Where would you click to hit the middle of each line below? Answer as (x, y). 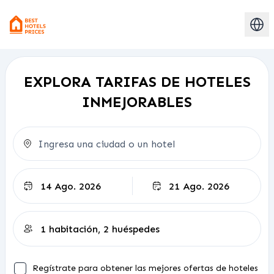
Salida (155, 175)
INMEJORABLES (137, 102)
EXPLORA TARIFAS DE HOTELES (137, 82)
